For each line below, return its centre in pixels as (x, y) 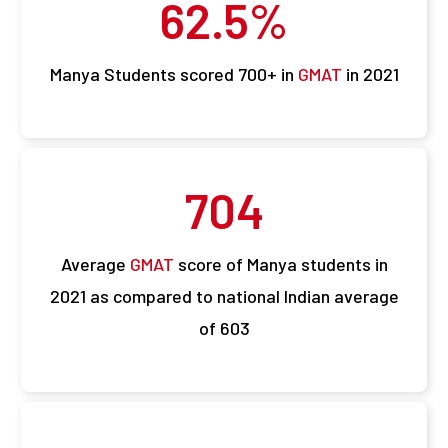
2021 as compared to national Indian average (224, 296)
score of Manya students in (280, 264)
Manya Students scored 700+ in (173, 74)
